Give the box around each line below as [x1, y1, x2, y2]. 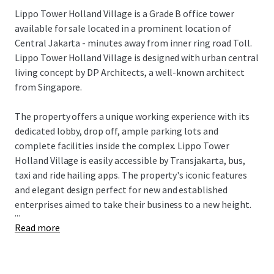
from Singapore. [15, 81, 84, 93]
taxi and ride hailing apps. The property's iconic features [15, 169, 247, 181]
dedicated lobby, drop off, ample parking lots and [15, 125, 219, 137]
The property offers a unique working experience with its [15, 110, 250, 122]
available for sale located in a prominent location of [15, 22, 231, 34]
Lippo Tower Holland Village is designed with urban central [15, 51, 259, 64]
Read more [15, 221, 60, 234]
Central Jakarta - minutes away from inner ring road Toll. [15, 37, 252, 49]
